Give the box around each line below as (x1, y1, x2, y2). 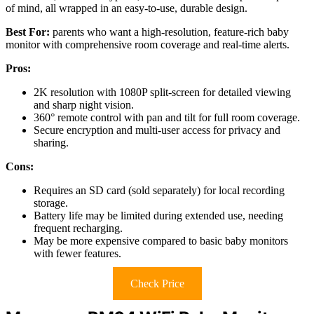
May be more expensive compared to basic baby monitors (34, 234, 288, 247)
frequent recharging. (34, 221, 123, 234)
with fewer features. (34, 247, 121, 259)
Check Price (130, 277, 184, 289)
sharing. (34, 136, 69, 149)
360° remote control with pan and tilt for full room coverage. (34, 111, 300, 123)
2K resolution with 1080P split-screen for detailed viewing (34, 86, 291, 98)
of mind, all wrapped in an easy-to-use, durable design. (6, 1, 247, 14)
